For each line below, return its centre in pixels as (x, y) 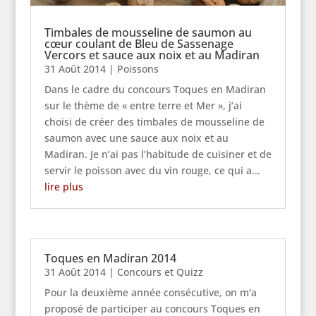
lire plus (63, 187)
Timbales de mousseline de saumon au (148, 33)
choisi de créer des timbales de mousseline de (154, 122)
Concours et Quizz (160, 272)
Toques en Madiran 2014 (110, 259)
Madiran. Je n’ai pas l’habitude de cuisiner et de (158, 154)
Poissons (138, 69)
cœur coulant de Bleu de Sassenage (139, 44)
